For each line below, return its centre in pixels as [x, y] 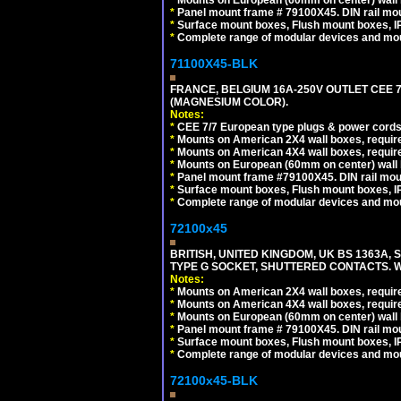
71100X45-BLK [214, 64]
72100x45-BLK [214, 380]
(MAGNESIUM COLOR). [229, 102]
